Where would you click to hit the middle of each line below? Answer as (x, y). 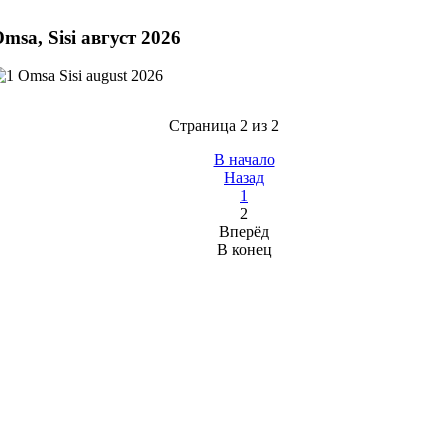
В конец (244, 249)
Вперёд (244, 231)
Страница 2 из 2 (224, 125)
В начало (244, 159)
